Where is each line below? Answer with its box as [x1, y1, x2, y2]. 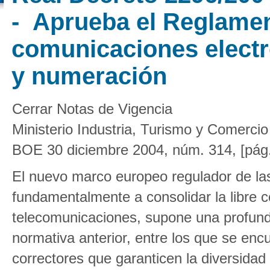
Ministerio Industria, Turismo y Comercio [12, 121, 268, 137]
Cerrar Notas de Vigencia [12, 101, 172, 117]
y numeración [11, 63, 167, 89]
